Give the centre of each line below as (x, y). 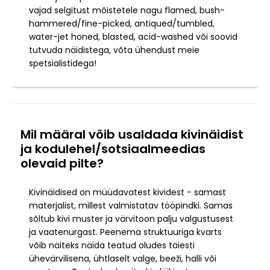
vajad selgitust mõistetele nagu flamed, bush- (127, 11)
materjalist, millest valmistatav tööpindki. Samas (131, 206)
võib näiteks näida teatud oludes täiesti (112, 246)
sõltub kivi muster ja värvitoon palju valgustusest (131, 219)
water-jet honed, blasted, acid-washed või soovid (133, 37)
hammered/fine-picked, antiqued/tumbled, (122, 24)
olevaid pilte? (62, 164)
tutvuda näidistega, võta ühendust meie (114, 50)
